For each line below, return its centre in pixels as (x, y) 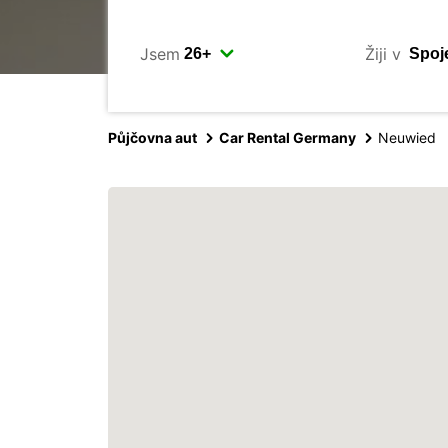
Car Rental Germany (287, 137)
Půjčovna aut (152, 137)
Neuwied (407, 137)
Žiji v (383, 53)
